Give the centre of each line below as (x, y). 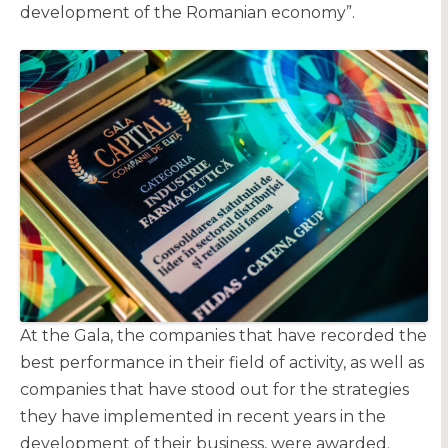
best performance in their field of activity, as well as (222, 362)
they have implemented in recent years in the (203, 416)
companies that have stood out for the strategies (214, 389)
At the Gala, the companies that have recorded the (223, 335)
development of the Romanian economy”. (187, 12)
